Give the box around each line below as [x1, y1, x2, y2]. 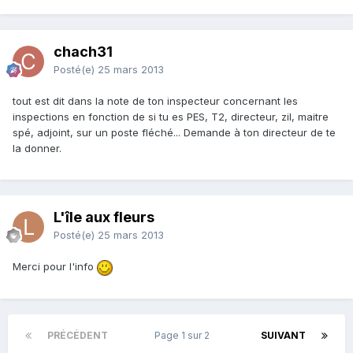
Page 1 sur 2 [154, 329, 214, 342]
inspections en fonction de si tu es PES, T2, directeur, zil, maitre [13, 110, 329, 124]
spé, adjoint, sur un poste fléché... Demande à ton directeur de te [13, 126, 336, 139]
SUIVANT [261, 329, 306, 342]
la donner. [13, 142, 61, 155]
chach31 [54, 43, 113, 61]
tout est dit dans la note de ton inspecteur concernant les [13, 95, 298, 108]
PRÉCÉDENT [47, 329, 108, 342]
